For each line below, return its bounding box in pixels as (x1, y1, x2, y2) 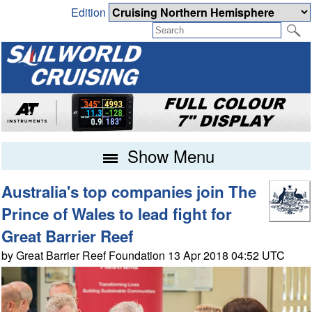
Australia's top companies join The (1, 180, 257, 203)
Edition (70, 4, 109, 21)
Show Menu (122, 143, 214, 169)
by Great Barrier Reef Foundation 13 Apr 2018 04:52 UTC (1, 247, 286, 264)
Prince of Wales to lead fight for (1, 203, 233, 226)
